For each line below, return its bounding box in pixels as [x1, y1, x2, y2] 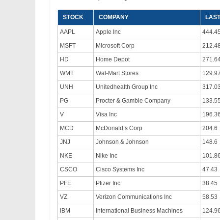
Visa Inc [96, 111, 117, 118]
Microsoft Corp [96, 42, 135, 50]
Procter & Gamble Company [96, 97, 170, 105]
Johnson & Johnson [96, 138, 149, 146]
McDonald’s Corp [96, 125, 142, 132]
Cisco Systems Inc [96, 166, 144, 173]
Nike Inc [96, 152, 117, 160]
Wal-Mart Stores [96, 70, 138, 77]
